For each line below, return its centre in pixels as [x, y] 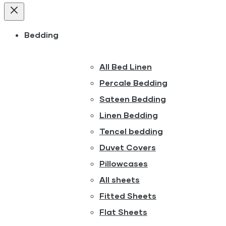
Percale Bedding [133, 83]
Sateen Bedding [132, 99]
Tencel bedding [131, 131]
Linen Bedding [128, 115]
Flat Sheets [123, 212]
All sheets [119, 180]
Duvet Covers [127, 147]
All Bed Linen [125, 67]
